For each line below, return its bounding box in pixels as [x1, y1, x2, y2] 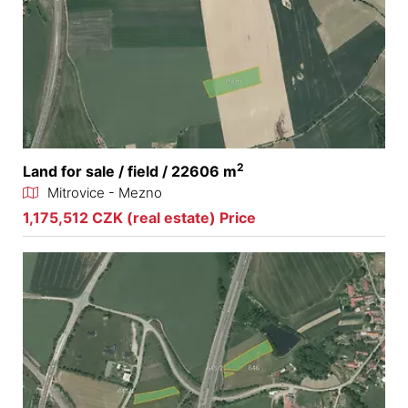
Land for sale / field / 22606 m [23, 162, 237, 181]
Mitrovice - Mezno [47, 184, 162, 202]
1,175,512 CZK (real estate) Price [23, 209, 256, 228]
